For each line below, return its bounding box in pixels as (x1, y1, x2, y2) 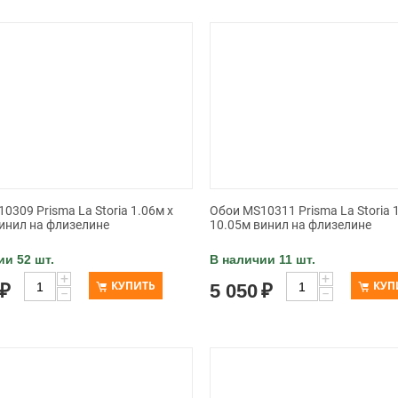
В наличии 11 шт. (209, 252, 315, 267)
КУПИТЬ (111, 278, 156, 293)
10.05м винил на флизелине (209, 218, 371, 232)
